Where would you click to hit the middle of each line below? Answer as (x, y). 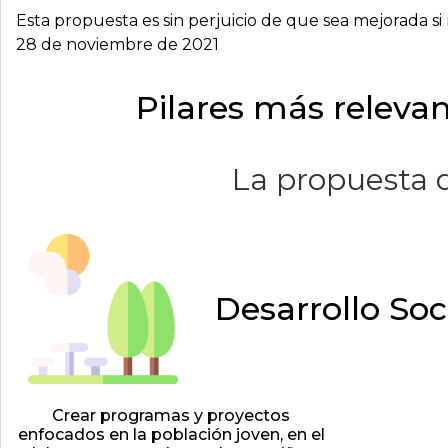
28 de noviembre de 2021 (117, 44)
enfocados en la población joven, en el (171, 434)
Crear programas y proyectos (171, 415)
